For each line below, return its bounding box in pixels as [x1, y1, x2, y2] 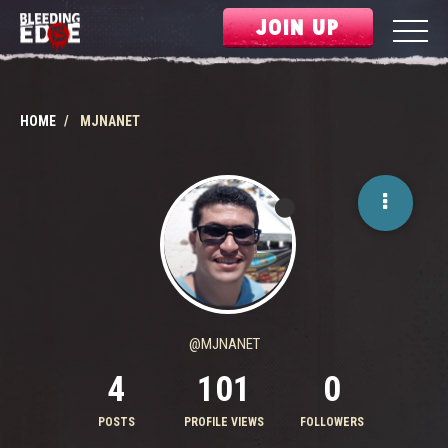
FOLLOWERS [300, 415, 364, 429]
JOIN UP [255, 17, 341, 35]
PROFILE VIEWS [184, 415, 264, 429]
